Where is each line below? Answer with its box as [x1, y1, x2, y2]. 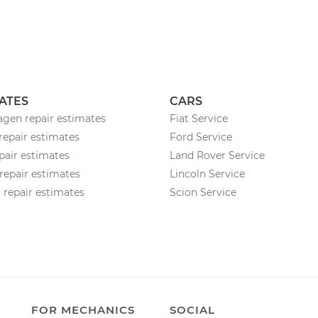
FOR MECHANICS [31, 303, 135, 317]
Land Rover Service [170, 149, 265, 162]
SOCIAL [170, 303, 215, 317]
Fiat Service [170, 112, 228, 125]
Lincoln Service [170, 168, 245, 180]
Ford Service [170, 131, 232, 143]
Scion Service [170, 186, 236, 199]
